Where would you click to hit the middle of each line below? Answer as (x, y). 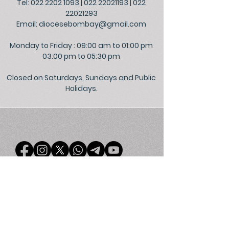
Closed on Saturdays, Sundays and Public (81, 78)
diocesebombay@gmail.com (93, 24)
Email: (28, 24)
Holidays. (81, 88)
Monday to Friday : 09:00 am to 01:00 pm (81, 45)
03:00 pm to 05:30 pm (81, 56)
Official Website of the (95, 219)
